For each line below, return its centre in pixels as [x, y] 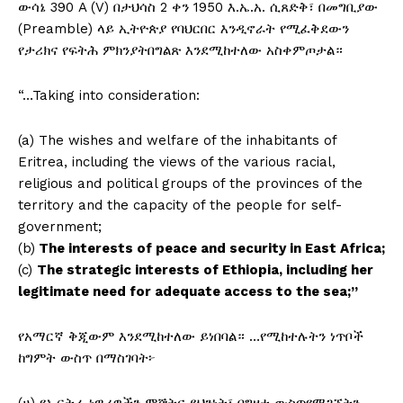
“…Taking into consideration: [109, 96]
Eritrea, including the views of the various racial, [177, 162]
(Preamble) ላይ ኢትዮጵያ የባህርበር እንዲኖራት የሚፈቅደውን [184, 29]
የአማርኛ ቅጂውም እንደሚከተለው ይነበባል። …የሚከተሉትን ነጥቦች [191, 337]
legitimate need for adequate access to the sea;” [188, 292]
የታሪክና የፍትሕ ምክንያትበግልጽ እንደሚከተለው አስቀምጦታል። [180, 51]
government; [60, 227]
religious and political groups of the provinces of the [190, 184]
